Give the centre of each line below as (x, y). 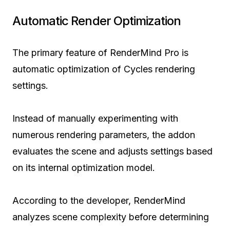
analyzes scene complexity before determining (111, 217)
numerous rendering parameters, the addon (104, 135)
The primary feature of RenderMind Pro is (100, 52)
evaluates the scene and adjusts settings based (112, 151)
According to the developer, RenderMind (99, 200)
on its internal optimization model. (84, 167)
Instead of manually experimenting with (95, 118)
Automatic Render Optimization (97, 21)
